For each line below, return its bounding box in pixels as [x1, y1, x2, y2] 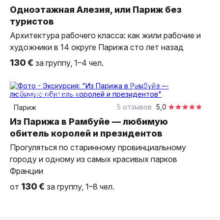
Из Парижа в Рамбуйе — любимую [10, 116, 168, 127]
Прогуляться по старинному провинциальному [10, 142, 186, 152]
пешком [165, 81, 194, 89]
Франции [10, 166, 43, 176]
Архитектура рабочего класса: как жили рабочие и [10, 30, 201, 40]
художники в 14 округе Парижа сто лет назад [10, 42, 184, 52]
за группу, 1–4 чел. [35, 58, 104, 68]
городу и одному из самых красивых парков [10, 154, 177, 164]
